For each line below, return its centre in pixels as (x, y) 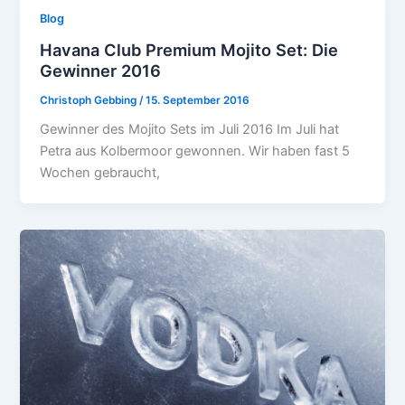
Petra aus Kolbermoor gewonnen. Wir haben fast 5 (195, 151)
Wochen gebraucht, (100, 173)
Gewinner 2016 (101, 70)
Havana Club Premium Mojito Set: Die (189, 49)
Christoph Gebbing (90, 100)
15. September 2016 (198, 100)
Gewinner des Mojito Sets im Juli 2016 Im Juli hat (190, 130)
